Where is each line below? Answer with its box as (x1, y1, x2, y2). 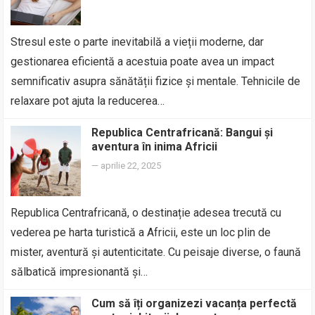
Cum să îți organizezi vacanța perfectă (91, 297, 297, 310)
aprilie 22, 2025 (101, 160, 162, 171)
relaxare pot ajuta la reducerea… (11, 94, 165, 108)
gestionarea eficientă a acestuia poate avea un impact (11, 55, 275, 68)
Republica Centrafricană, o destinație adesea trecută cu (11, 206, 282, 219)
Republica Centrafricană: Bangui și (91, 126, 274, 139)
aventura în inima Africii (91, 140, 218, 153)
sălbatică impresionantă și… (11, 265, 148, 278)
